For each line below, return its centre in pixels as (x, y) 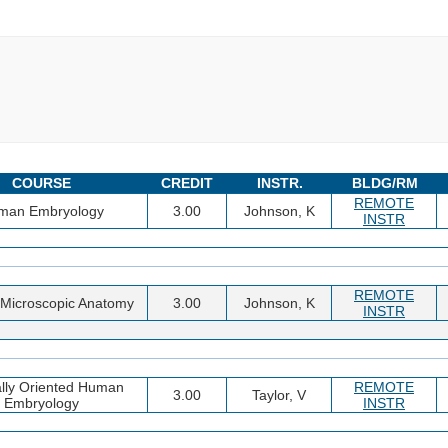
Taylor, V (279, 394)
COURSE (41, 182)
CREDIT (187, 182)
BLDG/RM (384, 182)
